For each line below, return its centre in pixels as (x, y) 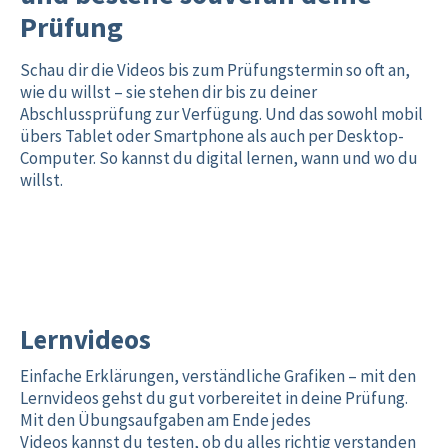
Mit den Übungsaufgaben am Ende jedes (165, 420)
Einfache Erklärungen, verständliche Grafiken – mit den (218, 376)
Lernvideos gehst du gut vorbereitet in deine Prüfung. (214, 398)
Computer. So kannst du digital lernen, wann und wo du (219, 158)
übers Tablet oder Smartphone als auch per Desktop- (212, 136)
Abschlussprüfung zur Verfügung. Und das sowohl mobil (221, 114)
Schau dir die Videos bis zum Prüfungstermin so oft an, (215, 70)
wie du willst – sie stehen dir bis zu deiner (168, 92)
